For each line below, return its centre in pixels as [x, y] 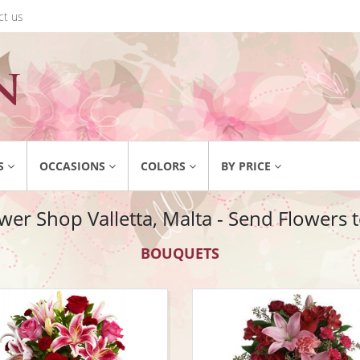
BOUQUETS [180, 253]
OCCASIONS [72, 166]
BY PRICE [246, 166]
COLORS [163, 166]
